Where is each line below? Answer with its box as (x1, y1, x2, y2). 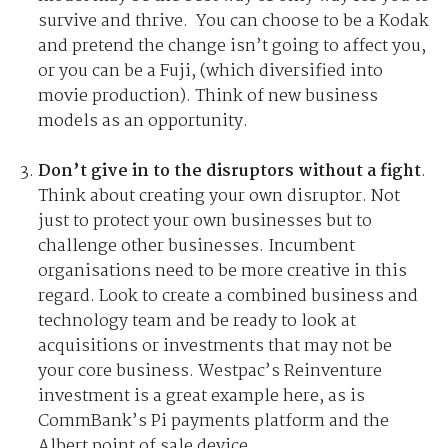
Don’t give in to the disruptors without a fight (38, 157, 422, 185)
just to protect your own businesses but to (38, 207, 373, 235)
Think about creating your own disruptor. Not (38, 182, 401, 210)
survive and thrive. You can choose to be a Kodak (38, 7, 430, 35)
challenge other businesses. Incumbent (38, 232, 356, 260)
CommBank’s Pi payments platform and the (38, 407, 390, 435)
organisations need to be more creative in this (38, 257, 408, 285)
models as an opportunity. (38, 107, 249, 135)
